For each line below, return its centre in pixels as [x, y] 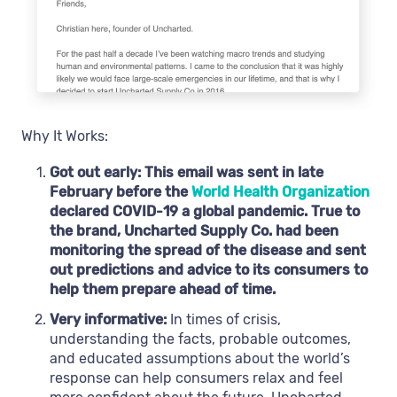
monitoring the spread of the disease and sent [208, 251]
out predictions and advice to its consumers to [209, 270]
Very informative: [108, 320]
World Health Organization [280, 192]
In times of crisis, [224, 320]
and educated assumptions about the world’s [200, 359]
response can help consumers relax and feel [196, 378]
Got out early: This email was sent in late [187, 173]
